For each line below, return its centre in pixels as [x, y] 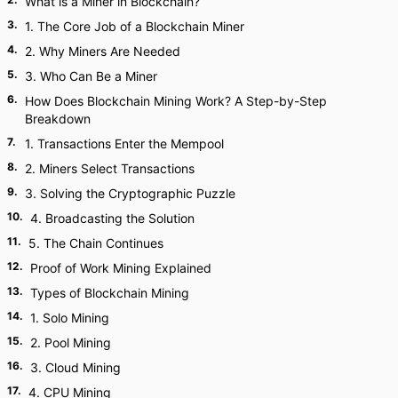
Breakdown [58, 119]
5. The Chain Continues [96, 243]
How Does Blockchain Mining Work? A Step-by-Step [176, 101]
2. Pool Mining [71, 342]
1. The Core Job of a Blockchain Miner [135, 26]
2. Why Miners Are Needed [103, 51]
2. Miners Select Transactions [110, 168]
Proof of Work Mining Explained [121, 268]
